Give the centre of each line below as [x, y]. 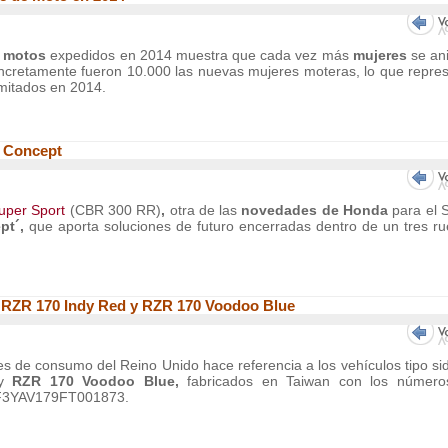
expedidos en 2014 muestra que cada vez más [201, 55]
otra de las [205, 210]
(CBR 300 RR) [113, 210]
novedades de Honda [315, 210]
